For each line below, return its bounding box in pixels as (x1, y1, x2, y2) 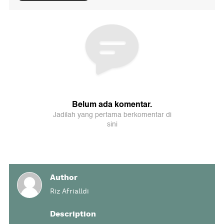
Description (50, 210, 96, 218)
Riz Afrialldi (50, 188, 89, 195)
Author (50, 173, 77, 182)
